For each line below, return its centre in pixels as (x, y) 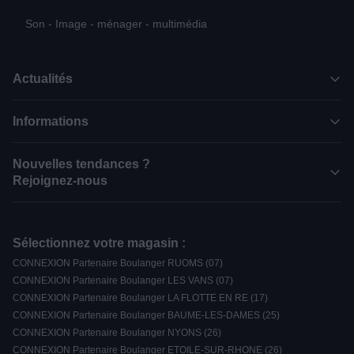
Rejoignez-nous (60, 181)
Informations (51, 121)
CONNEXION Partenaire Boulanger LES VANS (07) (123, 281)
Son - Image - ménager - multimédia (116, 24)
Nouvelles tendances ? (81, 164)
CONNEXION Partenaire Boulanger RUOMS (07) (118, 263)
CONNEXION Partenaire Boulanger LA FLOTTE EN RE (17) (140, 298)
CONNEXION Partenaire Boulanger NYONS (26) (117, 333)
